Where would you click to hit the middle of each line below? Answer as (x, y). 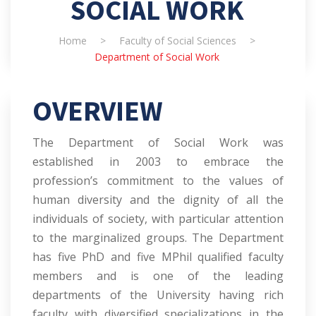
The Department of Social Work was (158, 142)
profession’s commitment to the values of (158, 180)
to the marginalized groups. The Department (158, 237)
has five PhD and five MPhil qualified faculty (158, 256)
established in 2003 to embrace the (158, 161)
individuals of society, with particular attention (158, 218)
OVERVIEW (98, 110)
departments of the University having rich (158, 294)
